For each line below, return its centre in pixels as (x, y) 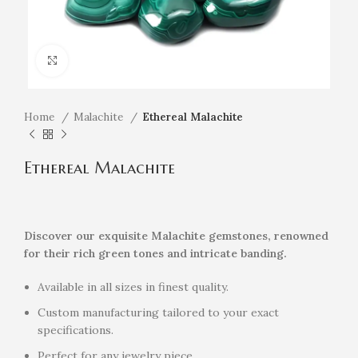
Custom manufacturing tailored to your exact (158, 312)
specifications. (76, 330)
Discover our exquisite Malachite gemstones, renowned (176, 235)
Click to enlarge (107, 60)
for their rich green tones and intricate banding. (155, 253)
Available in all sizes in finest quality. (133, 286)
